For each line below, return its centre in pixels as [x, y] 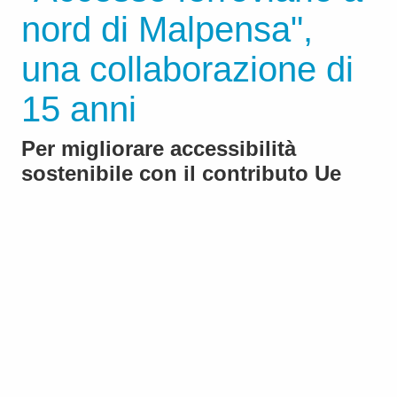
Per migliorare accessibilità [159, 149]
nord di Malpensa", [167, 30]
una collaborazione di [187, 70]
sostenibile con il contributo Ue [181, 174]
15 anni [79, 109]
